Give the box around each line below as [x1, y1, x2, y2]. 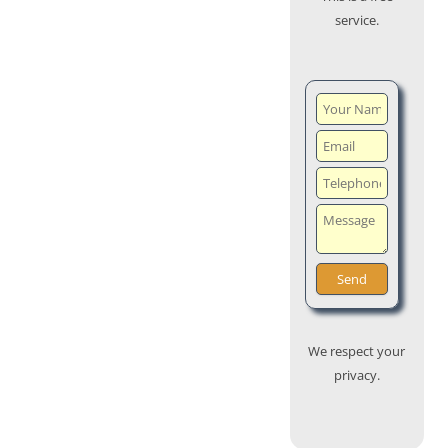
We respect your [308, 342, 406, 361]
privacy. [333, 366, 380, 385]
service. [334, 11, 379, 30]
